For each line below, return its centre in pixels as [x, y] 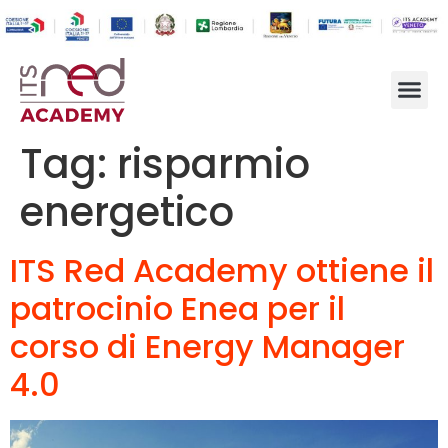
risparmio [213, 163]
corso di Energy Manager [207, 346]
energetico [127, 211]
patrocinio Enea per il [177, 308]
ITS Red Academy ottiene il [222, 270]
